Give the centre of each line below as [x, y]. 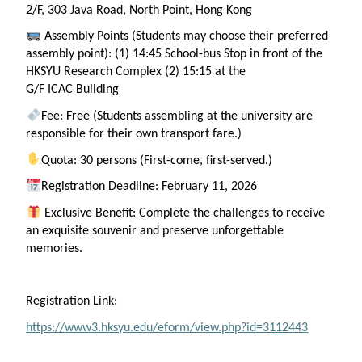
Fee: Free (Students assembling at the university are [177, 117]
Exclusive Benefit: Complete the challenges [156, 214]
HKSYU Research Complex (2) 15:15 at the [136, 72]
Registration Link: [72, 302]
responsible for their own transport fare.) [134, 135]
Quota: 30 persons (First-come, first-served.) [156, 160]
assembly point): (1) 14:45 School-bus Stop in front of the [175, 55]
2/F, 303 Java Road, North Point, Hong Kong [139, 10]
